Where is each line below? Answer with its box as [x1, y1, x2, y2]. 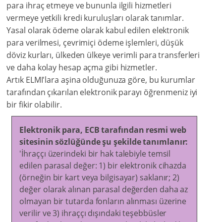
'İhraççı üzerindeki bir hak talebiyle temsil [19, 148, 171, 160]
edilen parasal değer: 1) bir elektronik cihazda [19, 160, 186, 171]
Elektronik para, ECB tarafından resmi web [19, 124, 186, 136]
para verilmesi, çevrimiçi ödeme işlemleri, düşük [6, 37, 183, 49]
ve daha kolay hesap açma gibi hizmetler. [6, 62, 157, 73]
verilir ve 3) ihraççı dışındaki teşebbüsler [19, 208, 167, 219]
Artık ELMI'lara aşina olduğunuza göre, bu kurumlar [6, 74, 195, 86]
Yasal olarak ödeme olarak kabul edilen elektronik [6, 25, 189, 36]
